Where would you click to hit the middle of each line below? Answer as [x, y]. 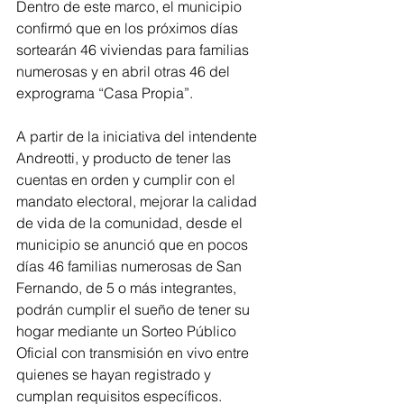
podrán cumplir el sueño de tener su [135, 309]
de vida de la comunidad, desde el [131, 222]
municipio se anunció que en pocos [134, 244]
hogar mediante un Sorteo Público [128, 331]
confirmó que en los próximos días [129, 28]
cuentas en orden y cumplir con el [128, 179]
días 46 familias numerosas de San [131, 266]
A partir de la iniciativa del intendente [138, 136]
